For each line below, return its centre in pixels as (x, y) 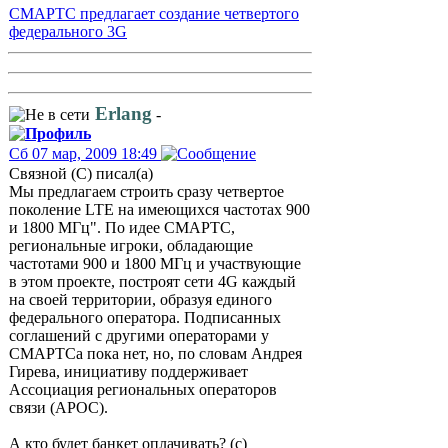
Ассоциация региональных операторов (143, 389)
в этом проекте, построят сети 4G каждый (152, 281)
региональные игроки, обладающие (131, 245)
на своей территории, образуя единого (140, 299)
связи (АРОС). (58, 407)
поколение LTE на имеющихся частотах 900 (159, 209)
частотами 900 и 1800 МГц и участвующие (155, 263)
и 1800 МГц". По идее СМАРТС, (122, 227)
